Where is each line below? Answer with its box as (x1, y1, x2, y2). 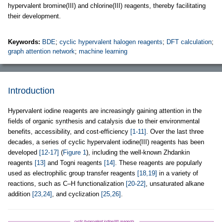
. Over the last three (146, 128, 204, 135)
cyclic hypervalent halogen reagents (59, 38, 163, 46)
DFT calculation (166, 38, 212, 46)
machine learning (79, 48, 127, 55)
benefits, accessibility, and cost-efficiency (8, 128, 130, 135)
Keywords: (8, 38, 42, 46)
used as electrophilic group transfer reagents (8, 169, 137, 177)
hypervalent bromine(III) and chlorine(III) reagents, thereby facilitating (8, 2, 206, 9)
